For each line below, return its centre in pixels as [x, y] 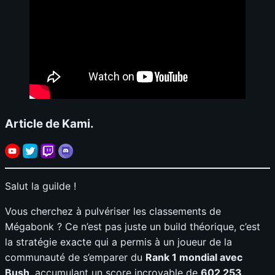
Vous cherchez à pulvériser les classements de [113, 211]
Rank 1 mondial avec [194, 258]
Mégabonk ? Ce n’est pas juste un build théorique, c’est [133, 227]
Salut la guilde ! [41, 186]
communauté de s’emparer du [75, 258]
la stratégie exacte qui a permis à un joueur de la [118, 242]
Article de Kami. [49, 123]
